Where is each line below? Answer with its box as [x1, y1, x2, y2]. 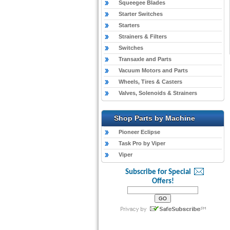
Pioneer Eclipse [119, 129, 160, 135]
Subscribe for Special [125, 168, 191, 176]
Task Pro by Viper [119, 140, 165, 146]
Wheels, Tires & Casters [119, 79, 182, 85]
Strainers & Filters [119, 33, 167, 40]
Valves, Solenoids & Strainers [119, 90, 197, 96]
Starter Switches [119, 11, 163, 17]
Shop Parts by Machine [114, 114, 195, 122]
